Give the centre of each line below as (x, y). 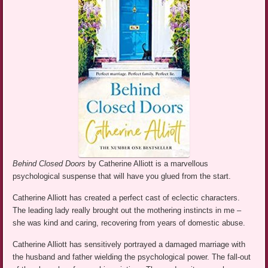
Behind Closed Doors (51, 164)
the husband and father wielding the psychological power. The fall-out (132, 257)
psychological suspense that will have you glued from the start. (122, 176)
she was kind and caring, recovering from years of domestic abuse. (129, 223)
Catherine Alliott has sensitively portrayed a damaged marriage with (129, 245)
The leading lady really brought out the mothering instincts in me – (127, 211)
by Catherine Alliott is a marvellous (148, 164)
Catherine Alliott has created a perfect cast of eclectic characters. (127, 198)
